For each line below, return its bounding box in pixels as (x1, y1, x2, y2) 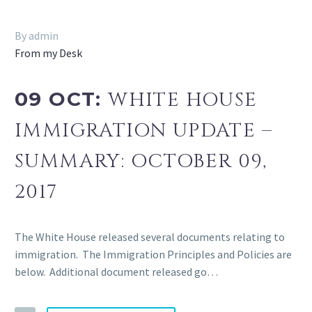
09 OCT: (15, 86, 109, 111)
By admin (15, 29, 58, 42)
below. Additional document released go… (15, 265, 218, 279)
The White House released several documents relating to (15, 230, 285, 244)
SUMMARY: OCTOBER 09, (15, 148, 267, 174)
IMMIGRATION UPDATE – (15, 117, 272, 143)
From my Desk (15, 46, 82, 60)
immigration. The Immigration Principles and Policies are (15, 247, 292, 262)
